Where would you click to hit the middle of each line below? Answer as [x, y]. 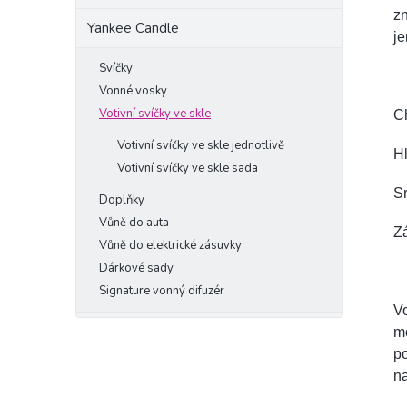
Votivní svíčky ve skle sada [188, 168]
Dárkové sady [136, 268]
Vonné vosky [133, 91]
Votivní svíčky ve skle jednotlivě [201, 145]
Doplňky [122, 200]
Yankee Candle [133, 28]
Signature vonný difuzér [162, 291]
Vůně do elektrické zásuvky [170, 245]
